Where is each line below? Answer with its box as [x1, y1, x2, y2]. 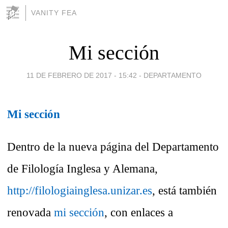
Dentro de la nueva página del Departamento [7, 140, 219, 154]
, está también [152, 184, 217, 197]
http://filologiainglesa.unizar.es [7, 184, 152, 197]
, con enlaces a [104, 206, 173, 219]
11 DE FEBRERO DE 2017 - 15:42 [26, 71, 137, 79]
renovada [7, 206, 54, 219]
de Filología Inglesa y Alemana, [7, 162, 158, 176]
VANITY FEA [31, 9, 77, 17]
